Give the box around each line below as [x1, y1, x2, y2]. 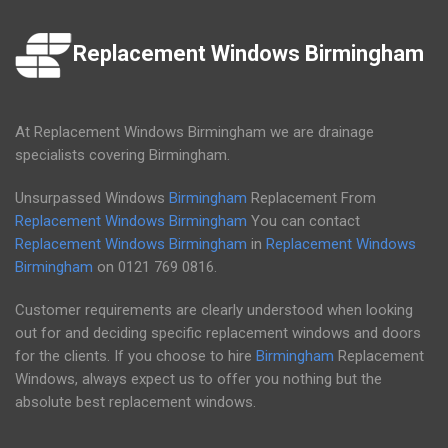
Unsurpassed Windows [15, 189, 169, 207]
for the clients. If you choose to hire [15, 347, 256, 365]
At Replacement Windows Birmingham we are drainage [15, 123, 374, 141]
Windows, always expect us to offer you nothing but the [15, 370, 382, 388]
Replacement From [247, 189, 376, 207]
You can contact [247, 212, 360, 230]
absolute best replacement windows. [15, 393, 256, 411]
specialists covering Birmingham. [15, 146, 230, 164]
